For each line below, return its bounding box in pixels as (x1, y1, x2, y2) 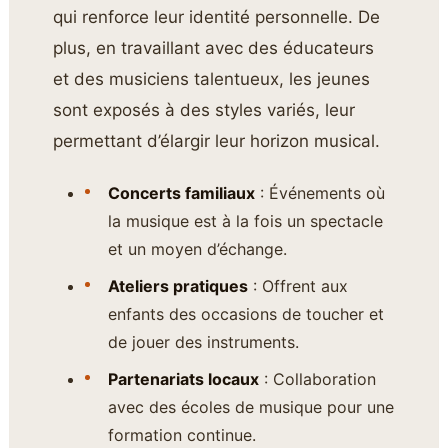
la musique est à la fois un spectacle (107, 210, 383, 231)
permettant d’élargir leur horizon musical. (53, 130, 381, 151)
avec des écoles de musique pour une (107, 396, 394, 417)
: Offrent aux (247, 275, 348, 296)
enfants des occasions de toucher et (107, 303, 384, 324)
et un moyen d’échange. (107, 238, 287, 259)
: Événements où (254, 182, 385, 203)
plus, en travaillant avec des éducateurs (53, 37, 375, 58)
